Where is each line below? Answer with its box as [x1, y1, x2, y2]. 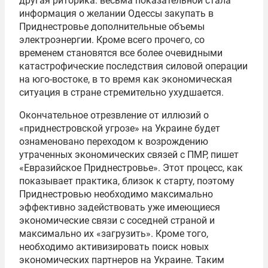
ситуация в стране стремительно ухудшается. [19, 87, 224, 98]
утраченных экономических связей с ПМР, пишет [19, 149, 239, 160]
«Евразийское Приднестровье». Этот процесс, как [19, 162, 243, 173]
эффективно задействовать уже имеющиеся [19, 202, 220, 213]
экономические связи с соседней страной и [19, 215, 215, 226]
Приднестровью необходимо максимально [19, 188, 213, 200]
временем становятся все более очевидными [19, 47, 223, 59]
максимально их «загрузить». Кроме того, [19, 228, 208, 239]
